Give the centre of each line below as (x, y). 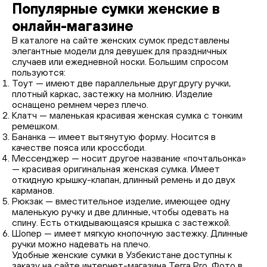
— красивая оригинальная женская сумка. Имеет (116, 169)
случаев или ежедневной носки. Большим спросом (120, 61)
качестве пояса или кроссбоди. (79, 147)
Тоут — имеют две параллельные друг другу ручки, (121, 83)
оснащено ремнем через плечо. (80, 104)
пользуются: (39, 72)
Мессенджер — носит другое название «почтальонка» (129, 158)
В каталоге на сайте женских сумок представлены (121, 40)
